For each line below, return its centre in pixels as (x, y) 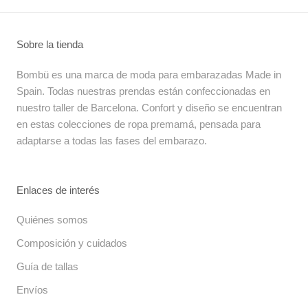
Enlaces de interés (58, 190)
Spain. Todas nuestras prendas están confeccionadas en (143, 91)
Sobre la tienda (50, 45)
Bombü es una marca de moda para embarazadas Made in (149, 75)
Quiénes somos (52, 220)
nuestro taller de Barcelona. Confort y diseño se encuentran (149, 108)
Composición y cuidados (72, 243)
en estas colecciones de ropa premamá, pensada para (139, 124)
